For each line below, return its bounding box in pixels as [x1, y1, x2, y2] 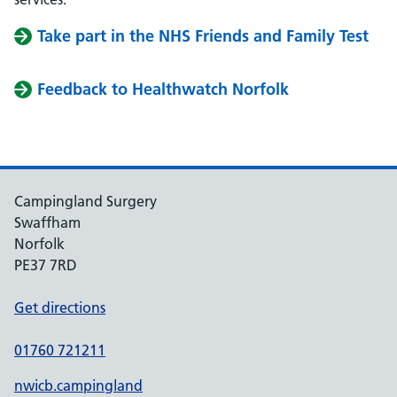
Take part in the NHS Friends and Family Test [37, 26, 369, 46]
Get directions [14, 299, 105, 316]
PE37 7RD [14, 256, 77, 274]
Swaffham [14, 214, 81, 231]
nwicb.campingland [14, 377, 143, 394]
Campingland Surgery [14, 192, 157, 210]
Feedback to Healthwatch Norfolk [37, 79, 289, 99]
